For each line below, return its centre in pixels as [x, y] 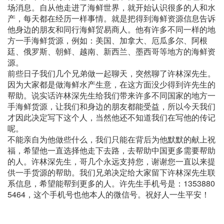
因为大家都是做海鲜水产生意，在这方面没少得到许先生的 [111, 84]
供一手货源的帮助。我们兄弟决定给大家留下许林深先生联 [111, 172]
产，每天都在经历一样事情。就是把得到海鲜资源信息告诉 [111, 18]
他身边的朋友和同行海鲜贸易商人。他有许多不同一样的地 [111, 29]
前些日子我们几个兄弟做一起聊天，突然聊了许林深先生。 [111, 73]
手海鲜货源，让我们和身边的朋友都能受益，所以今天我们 [111, 106]
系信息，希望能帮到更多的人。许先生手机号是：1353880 [111, 183]
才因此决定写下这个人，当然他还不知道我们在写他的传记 [111, 117]
